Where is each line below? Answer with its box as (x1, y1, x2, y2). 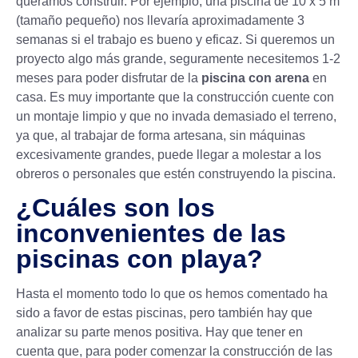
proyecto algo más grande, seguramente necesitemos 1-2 (16, 51, 340, 66)
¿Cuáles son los (16, 193, 215, 222)
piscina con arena (201, 70, 309, 85)
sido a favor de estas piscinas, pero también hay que (16, 305, 312, 320)
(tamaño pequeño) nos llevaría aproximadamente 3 (16, 13, 304, 27)
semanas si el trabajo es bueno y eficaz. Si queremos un (16, 32, 335, 46)
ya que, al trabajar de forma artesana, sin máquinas (16, 128, 305, 142)
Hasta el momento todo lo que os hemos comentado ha (16, 286, 328, 300)
